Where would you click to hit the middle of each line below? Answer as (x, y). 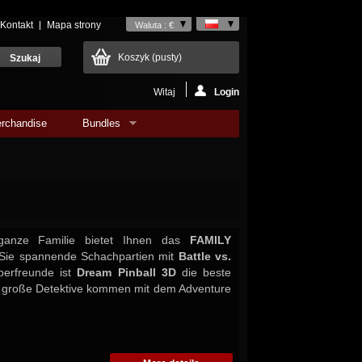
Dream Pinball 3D (126, 272)
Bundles (102, 123)
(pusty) (167, 57)
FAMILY (210, 240)
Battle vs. (204, 256)
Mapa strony (74, 25)
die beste (203, 272)
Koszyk (135, 57)
